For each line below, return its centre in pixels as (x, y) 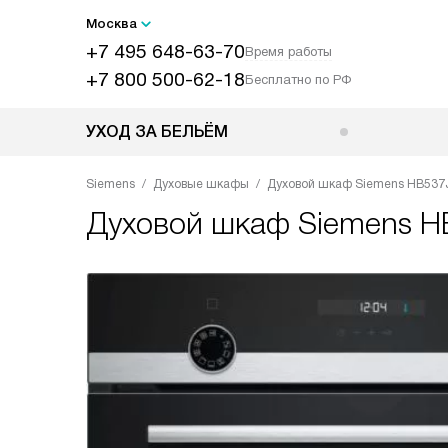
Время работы (288, 51)
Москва (111, 23)
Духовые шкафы (201, 184)
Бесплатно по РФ (298, 79)
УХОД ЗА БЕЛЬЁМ (157, 131)
